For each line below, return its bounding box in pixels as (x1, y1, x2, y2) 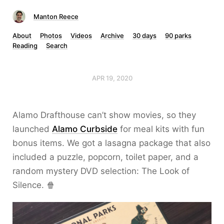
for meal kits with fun (117, 124, 204, 134)
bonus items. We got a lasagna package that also (12, 138, 210, 148)
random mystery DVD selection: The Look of (12, 166, 189, 176)
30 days (132, 31, 156, 39)
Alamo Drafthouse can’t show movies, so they (12, 110, 196, 120)
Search (46, 41, 67, 49)
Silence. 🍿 (12, 180, 55, 190)
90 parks (165, 31, 191, 39)
